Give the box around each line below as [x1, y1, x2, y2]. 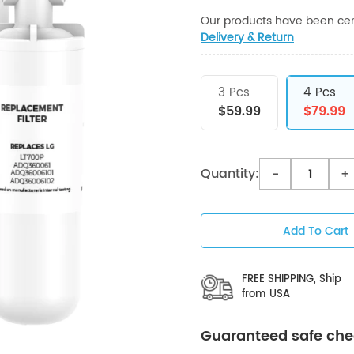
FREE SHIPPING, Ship [241, 271, 341, 288]
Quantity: [201, 164, 259, 185]
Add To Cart [282, 222, 348, 241]
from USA [241, 286, 290, 303]
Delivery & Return [201, 28, 294, 47]
